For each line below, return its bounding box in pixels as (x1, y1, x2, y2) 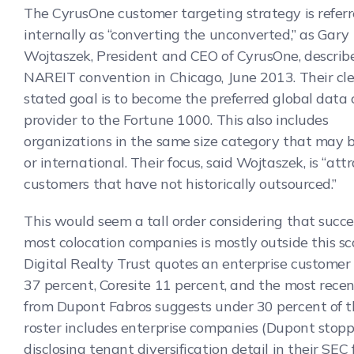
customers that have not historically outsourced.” (24, 174, 337, 193)
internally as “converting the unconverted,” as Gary (24, 24, 350, 43)
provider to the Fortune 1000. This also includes (24, 110, 329, 129)
